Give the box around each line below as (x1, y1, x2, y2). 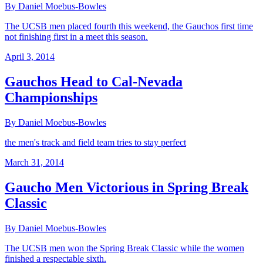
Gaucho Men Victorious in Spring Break (5, 179, 248, 195)
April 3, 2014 (5, 51, 55, 62)
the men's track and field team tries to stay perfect (5, 137, 186, 147)
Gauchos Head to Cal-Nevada (5, 73, 183, 89)
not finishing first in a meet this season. (5, 31, 148, 42)
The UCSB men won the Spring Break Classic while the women (5, 242, 244, 253)
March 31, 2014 (5, 157, 64, 167)
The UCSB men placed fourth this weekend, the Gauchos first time (5, 21, 253, 31)
